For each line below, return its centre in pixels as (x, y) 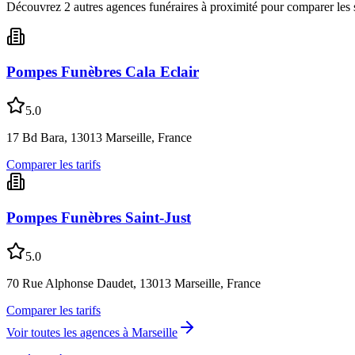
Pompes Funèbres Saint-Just (99, 217)
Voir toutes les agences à (69, 332)
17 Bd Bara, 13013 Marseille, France (99, 138)
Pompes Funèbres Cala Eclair (103, 72)
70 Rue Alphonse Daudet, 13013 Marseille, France (134, 283)
